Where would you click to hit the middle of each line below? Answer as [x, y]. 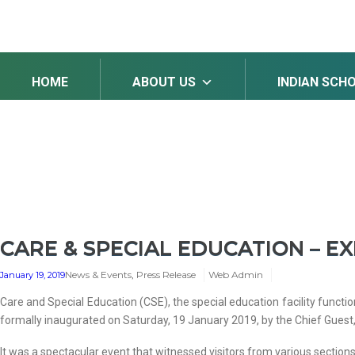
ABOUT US [164, 82]
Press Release [166, 275]
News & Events [98, 275]
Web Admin [236, 275]
